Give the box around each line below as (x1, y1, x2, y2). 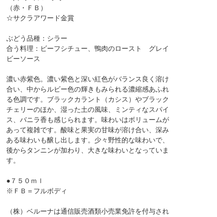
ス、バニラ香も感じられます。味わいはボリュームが (6, 116, 170, 124)
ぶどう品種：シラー (6, 34, 68, 43)
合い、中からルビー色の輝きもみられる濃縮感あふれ (6, 85, 170, 93)
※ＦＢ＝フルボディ (6, 187, 68, 195)
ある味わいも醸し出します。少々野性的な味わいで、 (6, 136, 170, 144)
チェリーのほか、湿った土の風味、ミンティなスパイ (6, 106, 170, 114)
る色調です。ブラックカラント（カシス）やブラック (6, 95, 170, 104)
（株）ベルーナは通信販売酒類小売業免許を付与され (6, 207, 170, 216)
